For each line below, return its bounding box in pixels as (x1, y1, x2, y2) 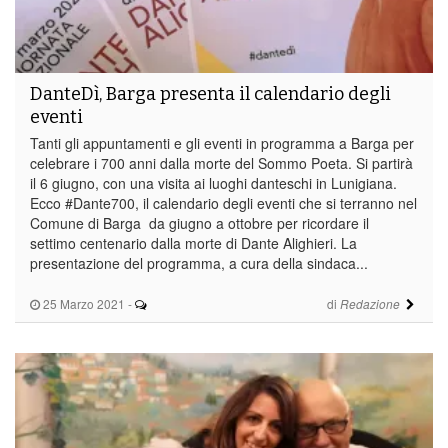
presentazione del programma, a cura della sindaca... (30, 252, 368, 273)
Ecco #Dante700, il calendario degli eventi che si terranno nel (30, 192, 417, 213)
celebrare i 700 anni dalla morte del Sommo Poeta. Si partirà (30, 152, 413, 173)
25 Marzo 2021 (40, 294, 125, 312)
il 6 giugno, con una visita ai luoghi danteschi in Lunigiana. (30, 172, 397, 193)
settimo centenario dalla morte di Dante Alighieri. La (30, 232, 357, 253)
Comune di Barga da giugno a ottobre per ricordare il (30, 212, 369, 233)
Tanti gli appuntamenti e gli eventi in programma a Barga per (30, 132, 414, 153)
